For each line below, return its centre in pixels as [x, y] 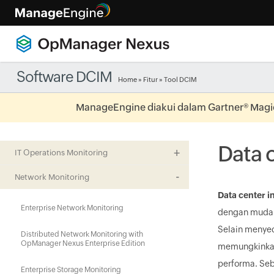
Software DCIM [64, 77]
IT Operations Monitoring [61, 153]
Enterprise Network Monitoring [72, 208]
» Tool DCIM [177, 80]
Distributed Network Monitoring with [82, 234]
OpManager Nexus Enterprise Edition [83, 243]
